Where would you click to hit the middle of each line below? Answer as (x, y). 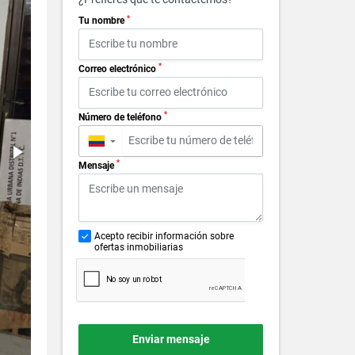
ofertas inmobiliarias (139, 247)
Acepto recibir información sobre (164, 236)
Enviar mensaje (171, 340)
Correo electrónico (118, 69)
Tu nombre (103, 21)
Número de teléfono (121, 117)
